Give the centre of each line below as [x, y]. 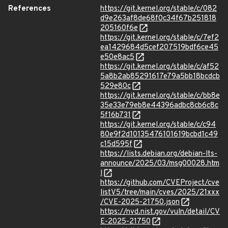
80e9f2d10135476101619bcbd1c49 [159, 135]
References [30, 9]
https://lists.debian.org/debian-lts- [159, 154]
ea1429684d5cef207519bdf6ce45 [159, 48]
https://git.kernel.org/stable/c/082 [159, 9]
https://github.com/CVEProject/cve [160, 183]
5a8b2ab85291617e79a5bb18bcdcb [160, 77]
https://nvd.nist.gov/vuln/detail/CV [160, 212]
